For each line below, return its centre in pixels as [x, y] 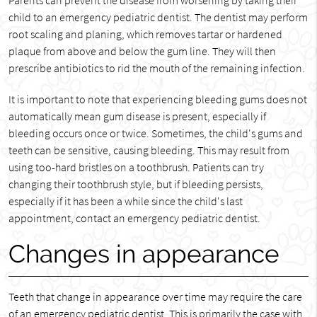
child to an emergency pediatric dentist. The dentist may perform [158, 17]
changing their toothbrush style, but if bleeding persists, [136, 184]
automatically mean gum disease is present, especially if [137, 116]
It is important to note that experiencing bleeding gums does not [157, 99]
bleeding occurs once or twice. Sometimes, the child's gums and [155, 133]
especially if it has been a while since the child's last [125, 201]
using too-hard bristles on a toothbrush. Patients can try [136, 167]
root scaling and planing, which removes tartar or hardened [145, 34]
